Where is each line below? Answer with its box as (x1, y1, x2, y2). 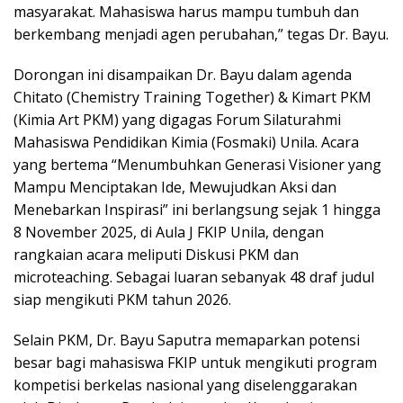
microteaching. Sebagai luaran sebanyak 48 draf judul (13, 267, 374, 288)
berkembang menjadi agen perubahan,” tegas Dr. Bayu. (13, 24, 389, 45)
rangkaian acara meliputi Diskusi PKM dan (13, 245, 299, 265)
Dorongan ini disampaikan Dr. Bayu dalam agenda (13, 65, 352, 85)
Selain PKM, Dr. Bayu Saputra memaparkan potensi (13, 330, 360, 351)
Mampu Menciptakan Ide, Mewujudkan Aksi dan (13, 177, 336, 198)
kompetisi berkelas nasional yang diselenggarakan (13, 375, 357, 396)
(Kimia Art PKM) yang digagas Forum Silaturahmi (13, 110, 341, 130)
